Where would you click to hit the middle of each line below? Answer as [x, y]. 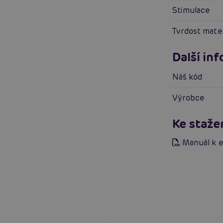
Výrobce [191, 98]
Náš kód [191, 77]
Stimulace [194, 10]
